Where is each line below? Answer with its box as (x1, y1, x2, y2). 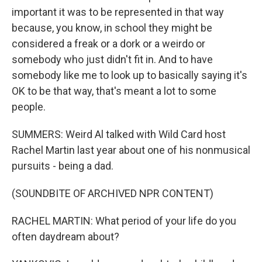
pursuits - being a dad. (12, 160, 113, 172)
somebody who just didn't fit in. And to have (12, 53, 213, 65)
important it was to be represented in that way (12, 6, 224, 18)
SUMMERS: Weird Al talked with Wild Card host (12, 128, 226, 140)
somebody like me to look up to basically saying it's (12, 69, 247, 81)
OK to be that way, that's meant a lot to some (12, 85, 216, 97)
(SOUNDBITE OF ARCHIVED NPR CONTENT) (12, 187, 213, 199)
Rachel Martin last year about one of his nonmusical (12, 144, 250, 156)
